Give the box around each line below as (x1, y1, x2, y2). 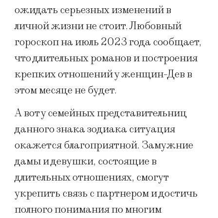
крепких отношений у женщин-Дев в (15, 67, 192, 81)
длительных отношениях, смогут (15, 171, 168, 184)
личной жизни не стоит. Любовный (15, 19, 182, 33)
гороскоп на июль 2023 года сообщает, (15, 35, 201, 49)
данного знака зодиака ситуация (15, 123, 175, 136)
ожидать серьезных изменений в (15, 3, 171, 17)
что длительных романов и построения (15, 51, 198, 65)
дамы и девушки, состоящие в (15, 155, 157, 168)
